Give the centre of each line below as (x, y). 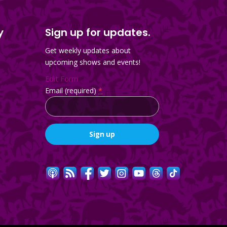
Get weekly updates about (88, 50)
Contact (58, 162)
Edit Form (62, 79)
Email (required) (72, 90)
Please (56, 185)
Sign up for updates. (98, 32)
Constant (60, 150)
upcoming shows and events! (93, 62)
